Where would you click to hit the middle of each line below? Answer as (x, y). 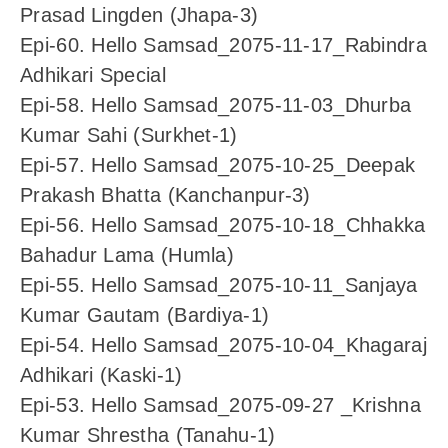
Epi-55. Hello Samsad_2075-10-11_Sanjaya (219, 285)
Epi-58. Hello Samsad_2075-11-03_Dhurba (216, 105)
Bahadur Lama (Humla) (127, 255)
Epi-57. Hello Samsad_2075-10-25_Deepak (218, 165)
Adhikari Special (93, 75)
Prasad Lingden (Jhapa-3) (139, 15)
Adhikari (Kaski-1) (101, 375)
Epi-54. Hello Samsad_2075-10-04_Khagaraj (223, 345)
